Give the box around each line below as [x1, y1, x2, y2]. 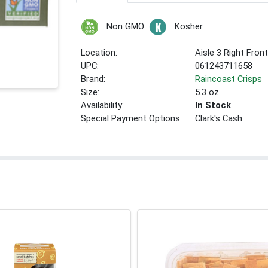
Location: [81, 47, 118, 59]
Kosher [174, 21, 203, 32]
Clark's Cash [195, 113, 243, 124]
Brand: [81, 74, 106, 85]
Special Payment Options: [81, 113, 182, 124]
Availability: [81, 100, 124, 111]
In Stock [195, 100, 232, 111]
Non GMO [106, 21, 144, 32]
